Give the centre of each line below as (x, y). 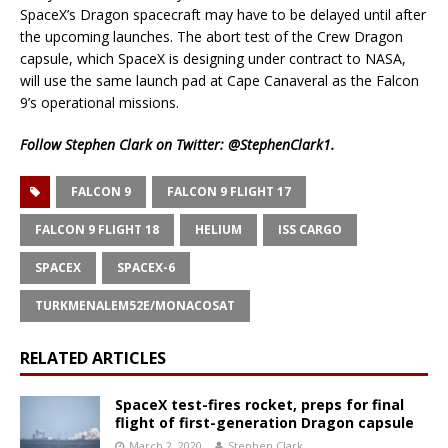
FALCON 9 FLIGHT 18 (97, 230)
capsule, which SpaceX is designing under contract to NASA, (213, 59)
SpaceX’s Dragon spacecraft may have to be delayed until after (223, 15)
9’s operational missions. (99, 103)
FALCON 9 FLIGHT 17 (229, 192)
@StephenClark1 (279, 145)
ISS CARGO (310, 230)
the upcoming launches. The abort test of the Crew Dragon (211, 37)
